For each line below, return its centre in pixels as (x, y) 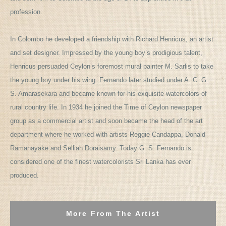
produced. (24, 176)
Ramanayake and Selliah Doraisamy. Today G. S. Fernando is (101, 148)
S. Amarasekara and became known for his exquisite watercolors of (108, 94)
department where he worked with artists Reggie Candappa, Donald (108, 135)
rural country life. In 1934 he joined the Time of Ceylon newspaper (106, 107)
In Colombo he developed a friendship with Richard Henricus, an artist (112, 39)
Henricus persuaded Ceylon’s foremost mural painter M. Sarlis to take (112, 67)
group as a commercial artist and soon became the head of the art (106, 121)
